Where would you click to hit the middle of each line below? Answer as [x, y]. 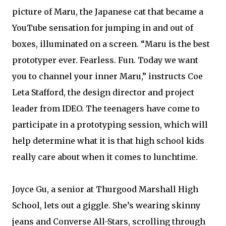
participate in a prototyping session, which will [110, 125]
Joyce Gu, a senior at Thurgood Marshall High [105, 189]
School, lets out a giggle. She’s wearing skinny [106, 205]
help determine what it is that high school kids [108, 141]
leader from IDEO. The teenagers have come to [106, 108]
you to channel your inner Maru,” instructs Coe [107, 76]
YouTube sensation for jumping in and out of [103, 28]
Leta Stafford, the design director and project [103, 92]
